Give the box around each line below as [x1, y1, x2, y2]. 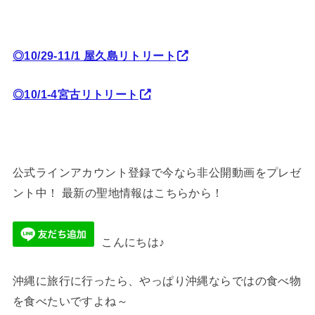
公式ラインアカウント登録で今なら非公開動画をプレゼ [12, 165, 302, 179]
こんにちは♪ [101, 235, 165, 248]
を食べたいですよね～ [12, 295, 129, 308]
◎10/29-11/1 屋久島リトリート [12, 49, 176, 62]
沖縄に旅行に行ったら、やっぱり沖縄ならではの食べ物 [12, 274, 302, 288]
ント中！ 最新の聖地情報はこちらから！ [12, 186, 224, 199]
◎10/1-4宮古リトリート [12, 88, 139, 101]
